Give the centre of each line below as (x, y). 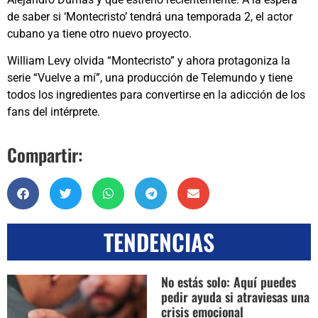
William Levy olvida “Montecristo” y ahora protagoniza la (149, 61)
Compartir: (45, 154)
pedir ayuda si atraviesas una (235, 296)
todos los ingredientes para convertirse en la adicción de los (156, 95)
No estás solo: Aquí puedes (228, 281)
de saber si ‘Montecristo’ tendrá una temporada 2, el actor (150, 17)
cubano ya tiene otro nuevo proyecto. (99, 34)
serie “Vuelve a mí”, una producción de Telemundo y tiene (150, 78)
